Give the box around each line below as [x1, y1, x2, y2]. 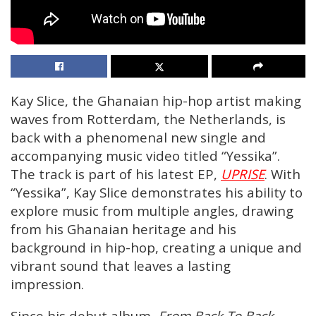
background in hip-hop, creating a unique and [11, 238, 302, 256]
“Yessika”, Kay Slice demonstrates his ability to [11, 183, 303, 201]
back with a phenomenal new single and [11, 128, 266, 146]
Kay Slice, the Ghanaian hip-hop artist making [11, 91, 301, 109]
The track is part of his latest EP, [11, 164, 221, 183]
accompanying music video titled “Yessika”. [11, 146, 280, 164]
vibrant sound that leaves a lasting [11, 256, 231, 274]
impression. [11, 274, 84, 293]
